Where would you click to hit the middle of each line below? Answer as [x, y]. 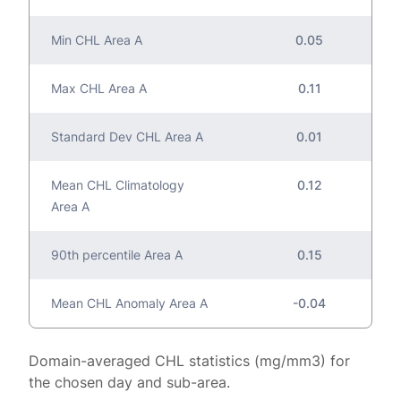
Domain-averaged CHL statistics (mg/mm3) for [189, 361]
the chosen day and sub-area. [129, 383]
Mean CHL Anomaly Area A [129, 303]
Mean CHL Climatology [118, 185]
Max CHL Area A [99, 89]
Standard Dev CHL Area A [127, 137]
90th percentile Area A [117, 255]
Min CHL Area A [97, 40]
